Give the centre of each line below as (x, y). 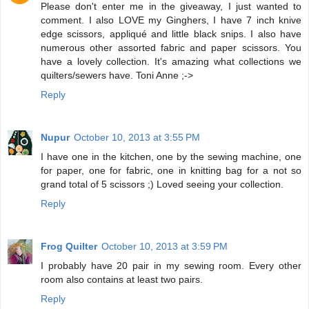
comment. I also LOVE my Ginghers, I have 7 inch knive (171, 20)
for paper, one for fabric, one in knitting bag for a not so (171, 170)
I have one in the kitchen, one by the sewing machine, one (171, 157)
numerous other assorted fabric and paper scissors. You (171, 48)
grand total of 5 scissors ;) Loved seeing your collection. (162, 184)
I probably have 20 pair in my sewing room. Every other (171, 265)
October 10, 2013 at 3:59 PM (165, 246)
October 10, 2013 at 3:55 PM (137, 137)
